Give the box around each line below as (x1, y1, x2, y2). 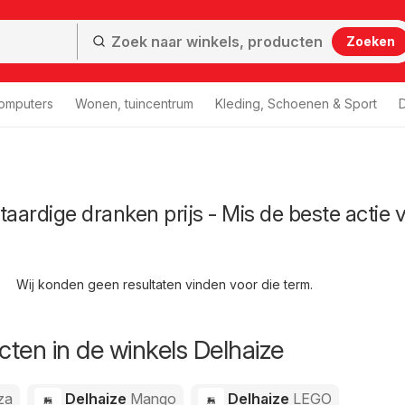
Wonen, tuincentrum (75, 96, 193, 111)
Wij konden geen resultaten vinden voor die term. (15, 277, 313, 292)
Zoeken (345, 33, 395, 49)
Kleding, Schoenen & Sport (215, 96, 377, 111)
